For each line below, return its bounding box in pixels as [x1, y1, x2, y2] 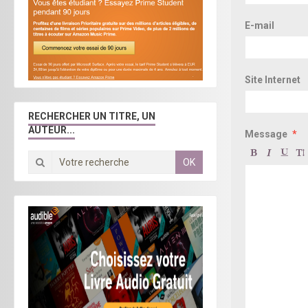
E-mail [245, 19, 274, 31]
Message [245, 128, 287, 140]
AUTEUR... [28, 124, 75, 136]
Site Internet [245, 74, 300, 85]
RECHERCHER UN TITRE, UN [28, 111, 155, 122]
